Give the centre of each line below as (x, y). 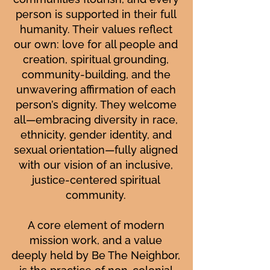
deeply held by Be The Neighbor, (96, 255)
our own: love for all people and (96, 44)
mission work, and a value (96, 240)
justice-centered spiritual (96, 180)
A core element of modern (96, 225)
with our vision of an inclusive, (96, 165)
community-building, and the (96, 74)
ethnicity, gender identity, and (96, 135)
